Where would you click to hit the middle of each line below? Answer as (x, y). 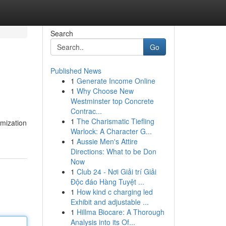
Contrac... (86, 111)
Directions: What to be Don (113, 151)
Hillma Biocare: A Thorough (120, 212)
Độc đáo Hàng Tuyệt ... (107, 182)
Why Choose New (105, 91)
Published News (76, 71)
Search (62, 33)
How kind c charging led (115, 192)
